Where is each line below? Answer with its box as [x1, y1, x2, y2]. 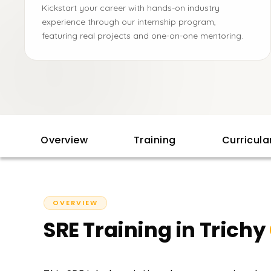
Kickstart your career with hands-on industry [42, 2, 220, 13]
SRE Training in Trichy [44, 215, 266, 244]
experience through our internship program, [42, 16, 216, 27]
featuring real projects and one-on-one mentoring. [42, 30, 243, 41]
